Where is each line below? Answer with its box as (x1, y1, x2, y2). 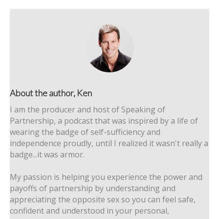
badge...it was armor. (10, 149, 85, 160)
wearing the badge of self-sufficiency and (10, 127, 160, 138)
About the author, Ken (10, 88, 92, 99)
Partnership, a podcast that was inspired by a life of (10, 115, 198, 127)
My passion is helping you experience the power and (10, 172, 202, 183)
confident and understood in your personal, (10, 205, 169, 217)
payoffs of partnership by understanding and (10, 183, 175, 194)
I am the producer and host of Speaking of (10, 104, 165, 115)
